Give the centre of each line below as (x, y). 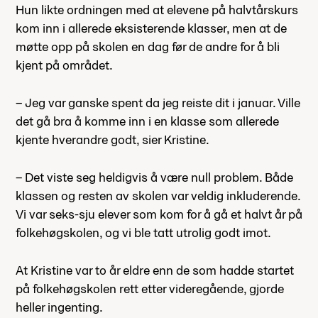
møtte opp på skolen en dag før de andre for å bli (148, 46)
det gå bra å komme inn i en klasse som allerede (147, 121)
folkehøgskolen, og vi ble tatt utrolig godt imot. (143, 232)
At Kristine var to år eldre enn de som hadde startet (155, 270)
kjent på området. (64, 65)
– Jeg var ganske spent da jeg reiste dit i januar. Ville (158, 102)
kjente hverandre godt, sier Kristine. (113, 139)
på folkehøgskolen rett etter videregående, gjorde (150, 288)
